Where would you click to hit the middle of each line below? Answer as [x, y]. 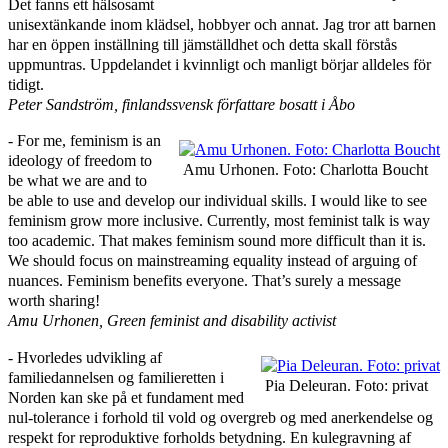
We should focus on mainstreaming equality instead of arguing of [212, 261]
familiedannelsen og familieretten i [116, 377]
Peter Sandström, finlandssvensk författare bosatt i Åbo [181, 105]
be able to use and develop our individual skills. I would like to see [217, 201]
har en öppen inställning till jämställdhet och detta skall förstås [202, 45]
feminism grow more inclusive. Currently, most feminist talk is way [219, 221]
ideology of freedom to [80, 161]
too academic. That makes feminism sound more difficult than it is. [217, 241]
